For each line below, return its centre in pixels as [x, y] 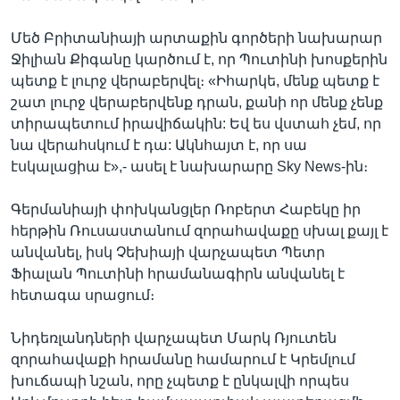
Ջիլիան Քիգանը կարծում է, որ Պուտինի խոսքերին [199, 59]
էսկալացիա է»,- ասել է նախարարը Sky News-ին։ [189, 167]
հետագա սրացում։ [83, 295]
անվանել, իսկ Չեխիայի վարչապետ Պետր [168, 252]
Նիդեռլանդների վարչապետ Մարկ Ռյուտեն [174, 338]
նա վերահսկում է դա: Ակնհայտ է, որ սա [159, 145]
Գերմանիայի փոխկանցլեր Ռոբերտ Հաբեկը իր [186, 209]
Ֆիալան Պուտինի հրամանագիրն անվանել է [178, 274]
